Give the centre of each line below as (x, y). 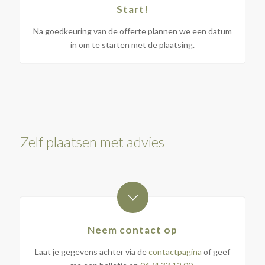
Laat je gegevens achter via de (91, 251)
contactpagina (175, 251)
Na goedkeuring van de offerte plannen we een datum (132, 31)
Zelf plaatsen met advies (92, 141)
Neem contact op (132, 230)
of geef (216, 251)
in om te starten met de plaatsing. (132, 44)
